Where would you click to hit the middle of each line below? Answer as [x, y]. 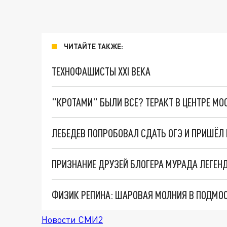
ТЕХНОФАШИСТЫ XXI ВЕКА [101, 71]
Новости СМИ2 [72, 219]
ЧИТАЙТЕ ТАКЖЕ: [93, 46]
